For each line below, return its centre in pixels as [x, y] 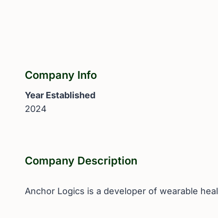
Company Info [61, 75]
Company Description [81, 161]
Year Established [60, 95]
